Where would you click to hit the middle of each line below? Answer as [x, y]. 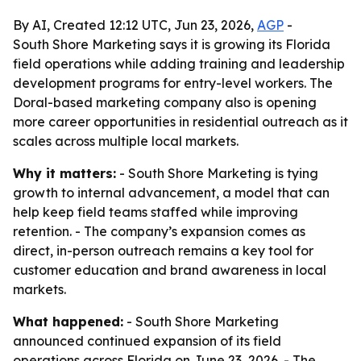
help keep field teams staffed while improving [156, 212]
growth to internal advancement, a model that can [171, 193]
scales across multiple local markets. [126, 141]
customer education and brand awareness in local [170, 270]
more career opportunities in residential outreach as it [180, 122]
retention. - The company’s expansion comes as [159, 231]
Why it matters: [64, 173]
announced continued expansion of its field [147, 341]
